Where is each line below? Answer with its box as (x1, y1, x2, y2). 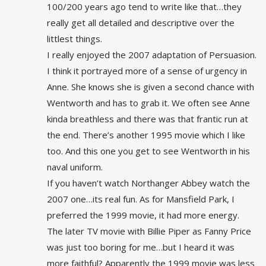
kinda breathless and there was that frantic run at (47, 113, 248, 125)
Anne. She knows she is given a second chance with (47, 81, 254, 93)
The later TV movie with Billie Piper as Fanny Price (47, 225, 251, 237)
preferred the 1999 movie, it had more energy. (47, 209, 239, 221)
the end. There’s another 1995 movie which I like (47, 129, 245, 141)
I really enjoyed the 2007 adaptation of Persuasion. (47, 49, 256, 61)
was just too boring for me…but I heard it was (47, 241, 235, 254)
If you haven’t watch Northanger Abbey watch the (47, 177, 250, 189)
